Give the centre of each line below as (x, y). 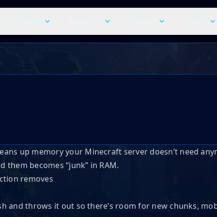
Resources (85, 21)
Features (142, 21)
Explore (195, 21)
